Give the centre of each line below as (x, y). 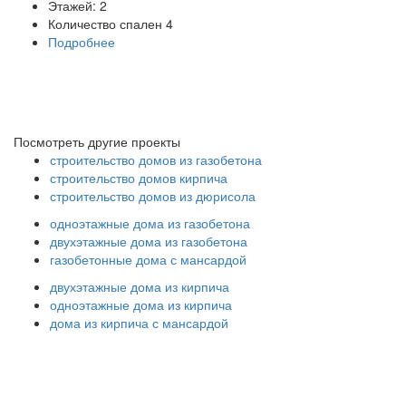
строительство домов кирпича (139, 177)
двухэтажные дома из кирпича (140, 286)
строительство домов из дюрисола (153, 195)
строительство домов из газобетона (156, 159)
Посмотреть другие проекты (97, 141)
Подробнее (82, 41)
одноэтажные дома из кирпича (141, 304)
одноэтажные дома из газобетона (150, 222)
